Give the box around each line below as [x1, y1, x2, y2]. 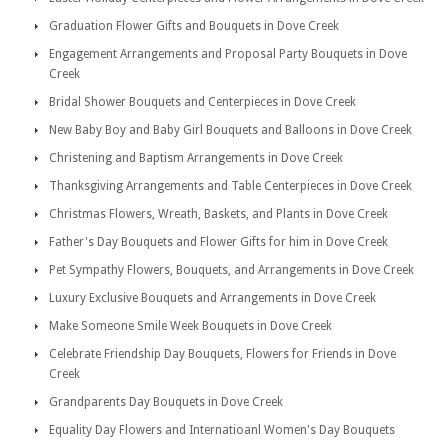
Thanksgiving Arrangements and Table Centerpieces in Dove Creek [49, 179, 412, 193]
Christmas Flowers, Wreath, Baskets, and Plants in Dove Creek [49, 207, 388, 221]
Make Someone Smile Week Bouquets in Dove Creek [49, 319, 332, 333]
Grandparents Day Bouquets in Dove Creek [49, 395, 283, 409]
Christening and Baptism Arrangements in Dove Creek [49, 151, 343, 165]
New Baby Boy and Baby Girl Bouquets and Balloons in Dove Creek [49, 123, 412, 137]
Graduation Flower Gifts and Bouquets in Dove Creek [49, 19, 339, 33]
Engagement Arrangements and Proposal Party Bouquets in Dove [49, 47, 407, 61]
